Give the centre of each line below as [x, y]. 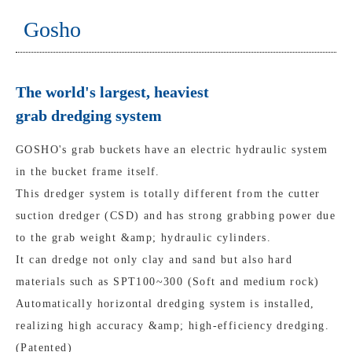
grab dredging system [89, 115]
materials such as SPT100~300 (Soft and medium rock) [168, 282]
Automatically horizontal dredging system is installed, [165, 304]
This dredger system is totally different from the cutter [168, 194]
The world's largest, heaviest [112, 92]
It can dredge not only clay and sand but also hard [154, 260]
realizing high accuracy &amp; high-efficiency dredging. [172, 326]
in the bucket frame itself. [88, 172]
